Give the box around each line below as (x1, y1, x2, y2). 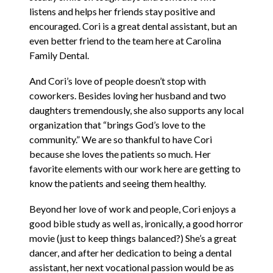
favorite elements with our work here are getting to (29, 163, 241, 175)
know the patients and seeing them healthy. (29, 177, 208, 190)
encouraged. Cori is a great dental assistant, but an (29, 20, 237, 32)
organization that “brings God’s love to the (29, 119, 205, 131)
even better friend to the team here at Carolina (29, 35, 221, 47)
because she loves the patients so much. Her (29, 148, 211, 160)
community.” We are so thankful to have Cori (29, 133, 212, 146)
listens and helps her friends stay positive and (29, 5, 215, 18)
